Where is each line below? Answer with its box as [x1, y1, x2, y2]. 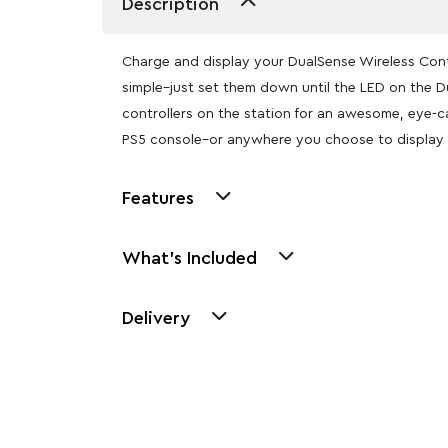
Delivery [122, 308, 190, 327]
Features [122, 188, 194, 207]
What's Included [122, 248, 257, 267]
